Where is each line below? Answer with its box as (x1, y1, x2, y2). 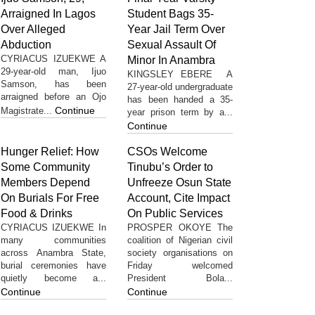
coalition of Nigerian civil (127, 234, 233, 245)
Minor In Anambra (127, 53, 218, 66)
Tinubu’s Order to (127, 160, 213, 173)
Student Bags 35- (127, 7, 214, 20)
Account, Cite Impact (127, 191, 230, 204)
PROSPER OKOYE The (127, 221, 233, 233)
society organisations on (127, 247, 233, 258)
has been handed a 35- (127, 94, 233, 105)
